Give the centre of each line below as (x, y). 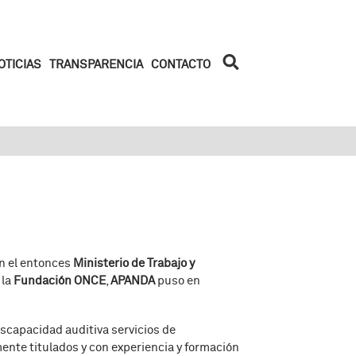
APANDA (133, 281)
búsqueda (268, 80)
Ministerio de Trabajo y (134, 264)
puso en (178, 281)
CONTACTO (180, 64)
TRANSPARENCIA (96, 64)
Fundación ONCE (60, 281)
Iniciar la (263, 63)
